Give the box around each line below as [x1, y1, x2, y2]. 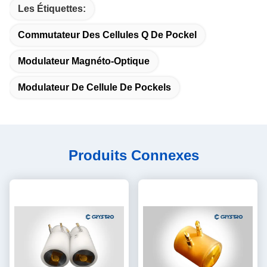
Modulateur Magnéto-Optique [18, 56, 150, 66]
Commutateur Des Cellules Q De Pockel [18, 30, 197, 40]
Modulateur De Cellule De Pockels [18, 82, 171, 92]
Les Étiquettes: [18, 4, 86, 14]
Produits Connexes [68, 147, 199, 163]
